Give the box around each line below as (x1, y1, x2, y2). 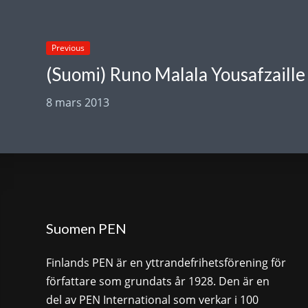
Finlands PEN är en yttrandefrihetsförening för (46, 254, 287, 270)
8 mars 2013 (46, 94, 110, 110)
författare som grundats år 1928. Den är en (46, 273, 270, 289)
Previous (52, 41, 85, 54)
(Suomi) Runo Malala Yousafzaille (46, 63, 306, 85)
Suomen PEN (46, 219, 127, 236)
